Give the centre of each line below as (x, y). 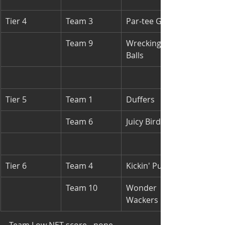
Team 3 (79, 21)
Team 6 (79, 122)
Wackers (142, 200)
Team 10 (82, 188)
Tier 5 (16, 99)
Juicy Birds (145, 122)
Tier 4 (16, 21)
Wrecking (145, 43)
